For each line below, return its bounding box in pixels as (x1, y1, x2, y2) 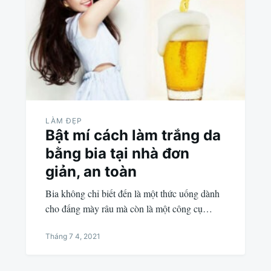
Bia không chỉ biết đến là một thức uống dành (45, 186, 220, 200)
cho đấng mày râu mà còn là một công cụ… (45, 201, 212, 215)
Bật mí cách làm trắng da (45, 126, 221, 144)
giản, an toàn (45, 162, 137, 180)
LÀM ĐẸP (45, 116, 82, 125)
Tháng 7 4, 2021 (45, 231, 100, 241)
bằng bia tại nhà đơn (45, 144, 189, 162)
